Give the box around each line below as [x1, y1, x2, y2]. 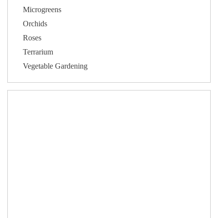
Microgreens [23, 5, 62, 14]
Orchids [23, 19, 48, 28]
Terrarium [23, 48, 54, 56]
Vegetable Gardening [23, 62, 88, 70]
